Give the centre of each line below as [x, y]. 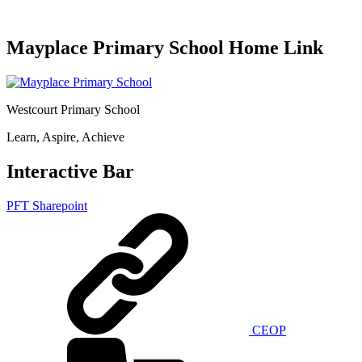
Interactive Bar [70, 171]
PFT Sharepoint [47, 205]
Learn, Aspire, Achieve [65, 137]
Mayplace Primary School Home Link [165, 47]
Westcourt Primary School [73, 109]
